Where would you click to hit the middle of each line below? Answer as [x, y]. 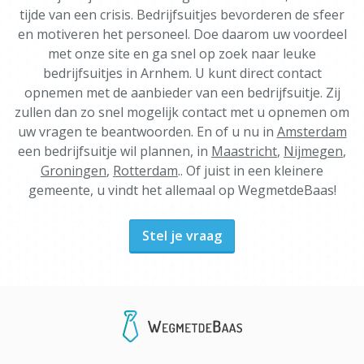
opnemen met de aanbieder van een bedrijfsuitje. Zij [182, 93]
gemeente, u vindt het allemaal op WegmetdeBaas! [182, 190]
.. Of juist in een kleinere [251, 171]
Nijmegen [313, 151]
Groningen [74, 171]
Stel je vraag [182, 236]
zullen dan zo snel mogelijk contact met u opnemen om [182, 112]
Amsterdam [312, 132]
